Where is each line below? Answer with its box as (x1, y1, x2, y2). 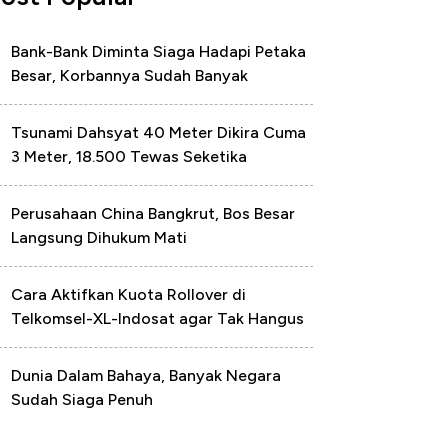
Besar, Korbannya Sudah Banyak (11, 66, 248, 85)
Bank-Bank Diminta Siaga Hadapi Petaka (11, 42, 306, 61)
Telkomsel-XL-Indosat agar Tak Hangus (11, 309, 304, 328)
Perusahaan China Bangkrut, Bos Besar (11, 204, 295, 223)
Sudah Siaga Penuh (11, 390, 153, 409)
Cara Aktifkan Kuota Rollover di (11, 285, 246, 304)
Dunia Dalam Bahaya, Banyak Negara (11, 366, 281, 385)
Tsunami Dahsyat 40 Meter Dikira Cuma (11, 123, 306, 142)
